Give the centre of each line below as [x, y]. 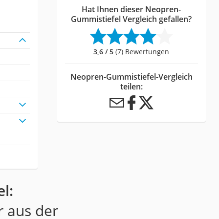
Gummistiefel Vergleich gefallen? [131, 19]
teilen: [131, 87]
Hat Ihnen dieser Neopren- [131, 10]
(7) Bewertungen [142, 52]
